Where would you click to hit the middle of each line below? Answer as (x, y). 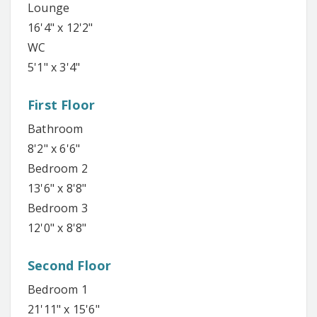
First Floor (62, 105)
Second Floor (70, 266)
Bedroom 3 (58, 208)
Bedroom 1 (58, 290)
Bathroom (56, 129)
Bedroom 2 (58, 169)
